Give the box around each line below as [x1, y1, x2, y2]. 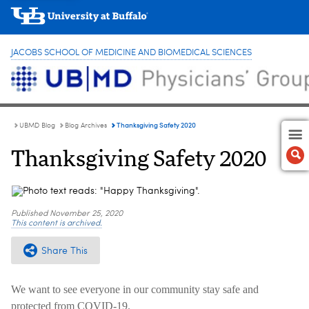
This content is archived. [11, 219, 102, 228]
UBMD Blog [19, 121, 55, 129]
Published [11, 209, 50, 218]
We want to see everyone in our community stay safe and [11, 283, 259, 295]
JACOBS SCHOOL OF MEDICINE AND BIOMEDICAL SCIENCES [11, 48, 252, 57]
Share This [41, 246, 88, 256]
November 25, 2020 [50, 209, 123, 218]
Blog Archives [65, 121, 107, 129]
